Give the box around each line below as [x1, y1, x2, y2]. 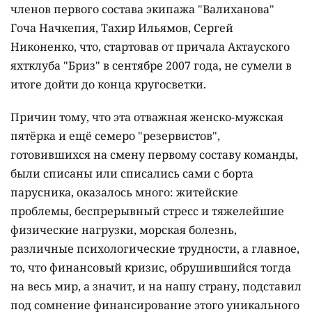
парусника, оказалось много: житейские [10, 184, 238, 200]
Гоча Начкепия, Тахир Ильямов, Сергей [10, 19, 233, 36]
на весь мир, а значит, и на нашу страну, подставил [10, 278, 302, 294]
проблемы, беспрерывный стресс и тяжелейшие [10, 203, 284, 219]
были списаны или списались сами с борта [10, 165, 253, 181]
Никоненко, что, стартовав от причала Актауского [10, 38, 290, 54]
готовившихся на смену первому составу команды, [10, 146, 298, 162]
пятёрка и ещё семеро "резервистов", [10, 127, 220, 143]
